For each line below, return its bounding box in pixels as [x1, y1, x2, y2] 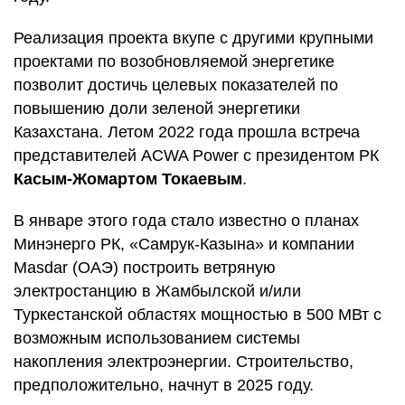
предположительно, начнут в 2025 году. [14, 376, 314, 394]
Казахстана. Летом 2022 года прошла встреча [14, 123, 360, 141]
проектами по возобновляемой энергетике [14, 52, 334, 71]
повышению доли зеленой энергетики [14, 99, 300, 118]
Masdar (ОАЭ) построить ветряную [14, 259, 276, 277]
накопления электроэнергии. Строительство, [14, 353, 353, 371]
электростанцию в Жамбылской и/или [14, 282, 301, 300]
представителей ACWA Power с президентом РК [14, 146, 379, 165]
